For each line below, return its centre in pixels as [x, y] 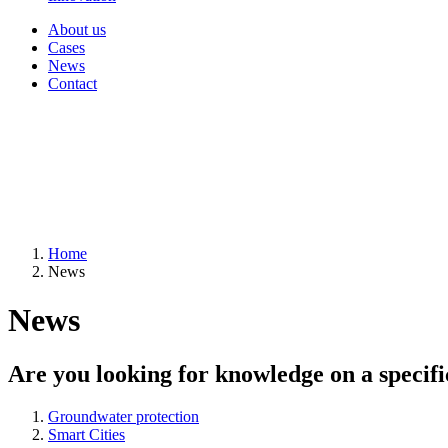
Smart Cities [86, 434]
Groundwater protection [123, 416]
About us [77, 29]
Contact [72, 83]
